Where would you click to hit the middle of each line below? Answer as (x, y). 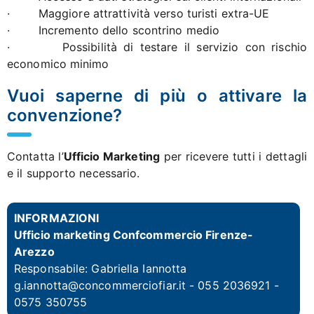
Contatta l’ (35, 156)
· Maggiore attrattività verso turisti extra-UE (138, 13)
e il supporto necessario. (74, 173)
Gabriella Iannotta (139, 268)
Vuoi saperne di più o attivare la (157, 95)
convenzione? (65, 115)
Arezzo (34, 251)
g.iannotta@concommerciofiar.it (100, 285)
